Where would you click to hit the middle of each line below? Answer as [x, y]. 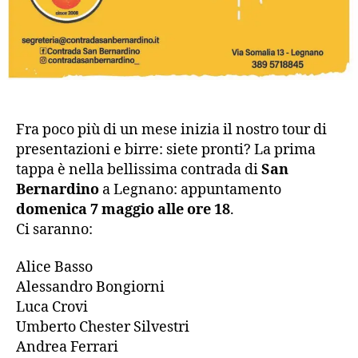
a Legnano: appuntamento [190, 189]
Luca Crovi [52, 308]
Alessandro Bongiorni [90, 288]
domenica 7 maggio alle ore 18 [123, 209]
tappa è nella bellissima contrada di [139, 169]
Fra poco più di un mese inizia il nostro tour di [171, 129]
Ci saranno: [54, 229]
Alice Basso [54, 268]
